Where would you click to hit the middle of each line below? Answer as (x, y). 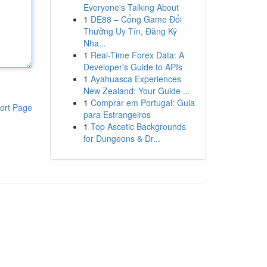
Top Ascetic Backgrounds (138, 126)
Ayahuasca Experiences (136, 79)
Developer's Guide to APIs (133, 67)
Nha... (94, 43)
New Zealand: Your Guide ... (136, 91)
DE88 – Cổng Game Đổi (136, 19)
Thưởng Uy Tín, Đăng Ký (130, 31)
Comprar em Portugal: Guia (142, 103)
